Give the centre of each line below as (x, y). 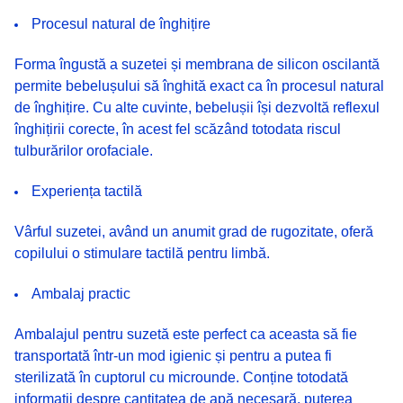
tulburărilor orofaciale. (84, 150)
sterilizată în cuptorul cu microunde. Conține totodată (181, 377)
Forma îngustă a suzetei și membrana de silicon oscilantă (197, 64)
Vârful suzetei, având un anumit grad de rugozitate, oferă (194, 231)
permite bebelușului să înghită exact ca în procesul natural (199, 85)
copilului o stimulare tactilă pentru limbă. (142, 253)
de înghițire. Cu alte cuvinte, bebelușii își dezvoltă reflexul (197, 107)
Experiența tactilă (87, 191)
